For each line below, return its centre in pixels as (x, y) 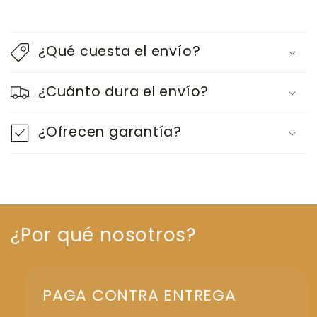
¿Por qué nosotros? (104, 235)
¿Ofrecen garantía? (110, 132)
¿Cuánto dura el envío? (124, 92)
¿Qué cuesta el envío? (120, 52)
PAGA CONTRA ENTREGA (139, 296)
